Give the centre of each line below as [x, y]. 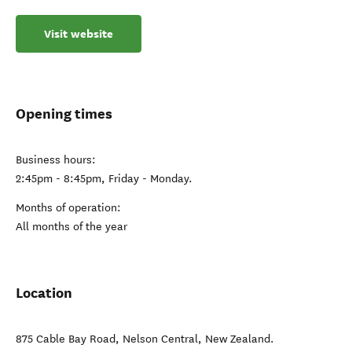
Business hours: [56, 160]
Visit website [79, 34]
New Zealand [238, 339]
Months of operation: [68, 208]
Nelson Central [160, 339]
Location [44, 293]
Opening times [64, 114]
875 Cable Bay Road [66, 339]
